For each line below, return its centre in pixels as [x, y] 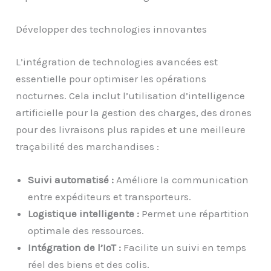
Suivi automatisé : [71, 179]
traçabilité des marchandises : [88, 146]
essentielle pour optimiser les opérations [111, 78]
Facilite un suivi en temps [184, 247]
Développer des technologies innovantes [112, 29]
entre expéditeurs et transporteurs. [110, 196]
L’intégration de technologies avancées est [117, 61]
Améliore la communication [181, 179]
